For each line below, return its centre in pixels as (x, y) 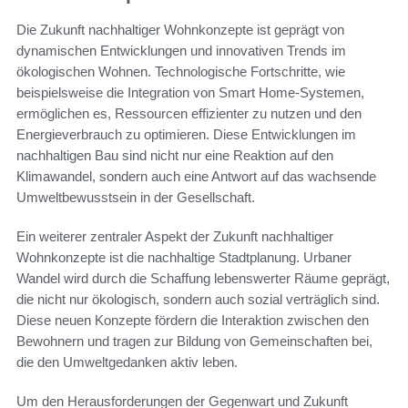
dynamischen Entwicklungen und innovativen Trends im (181, 50)
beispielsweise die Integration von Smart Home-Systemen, (190, 92)
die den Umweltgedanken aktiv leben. (127, 362)
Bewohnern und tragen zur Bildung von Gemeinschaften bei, (194, 341)
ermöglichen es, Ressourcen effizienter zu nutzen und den (189, 113)
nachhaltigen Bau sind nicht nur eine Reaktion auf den (175, 155)
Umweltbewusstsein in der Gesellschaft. (136, 197)
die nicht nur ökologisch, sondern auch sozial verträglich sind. (198, 299)
